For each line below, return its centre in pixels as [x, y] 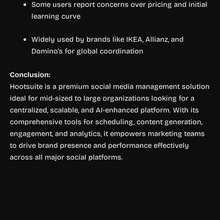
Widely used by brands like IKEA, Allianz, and [107, 40]
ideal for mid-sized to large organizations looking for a [102, 98]
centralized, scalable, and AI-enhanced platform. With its [104, 110]
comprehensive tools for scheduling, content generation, [106, 122]
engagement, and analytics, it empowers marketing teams [107, 133]
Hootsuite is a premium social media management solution [110, 86]
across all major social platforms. [66, 157]
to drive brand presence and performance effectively [99, 145]
